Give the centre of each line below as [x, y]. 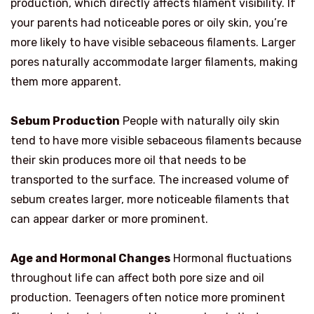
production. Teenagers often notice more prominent [148, 298]
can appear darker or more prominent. [109, 219]
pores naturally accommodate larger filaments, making [154, 62]
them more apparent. [66, 82]
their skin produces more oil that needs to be [128, 161]
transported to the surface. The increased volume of [150, 180]
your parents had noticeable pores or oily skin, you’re [149, 23]
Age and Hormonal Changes [90, 259]
